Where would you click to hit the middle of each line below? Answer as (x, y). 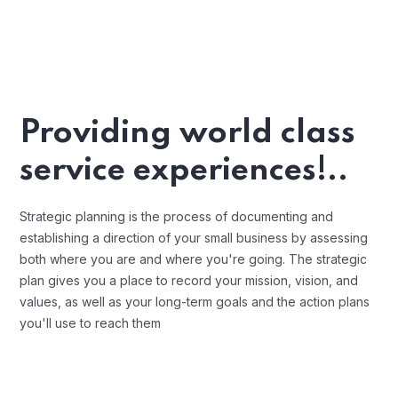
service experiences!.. (184, 171)
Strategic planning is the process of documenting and (176, 216)
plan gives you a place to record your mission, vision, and (189, 280)
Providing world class (187, 133)
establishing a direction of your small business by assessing (194, 238)
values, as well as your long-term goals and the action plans (195, 302)
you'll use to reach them (90, 323)
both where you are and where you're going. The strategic (193, 259)
